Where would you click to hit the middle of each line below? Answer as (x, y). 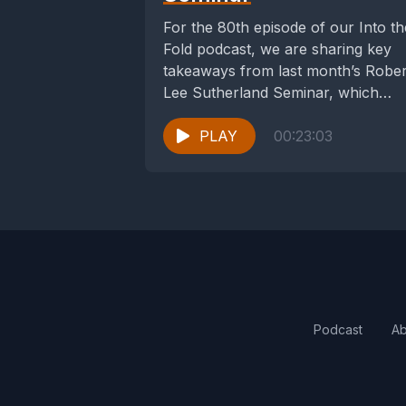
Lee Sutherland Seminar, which (271, 92)
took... (184, 114)
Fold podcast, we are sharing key (277, 49)
